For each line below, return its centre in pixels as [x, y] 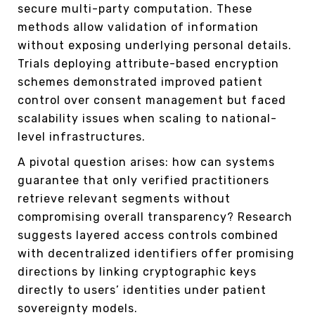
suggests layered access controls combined [148, 235]
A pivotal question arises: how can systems [146, 162]
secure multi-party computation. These [135, 8]
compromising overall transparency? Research [155, 217]
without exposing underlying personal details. [155, 45]
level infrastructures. [82, 136]
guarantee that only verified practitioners [143, 180]
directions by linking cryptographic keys [137, 271]
